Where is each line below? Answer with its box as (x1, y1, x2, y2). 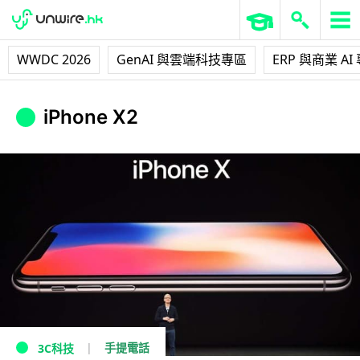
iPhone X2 (43, 105, 138, 129)
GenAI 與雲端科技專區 (117, 51, 247, 68)
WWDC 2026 (17, 51, 91, 68)
